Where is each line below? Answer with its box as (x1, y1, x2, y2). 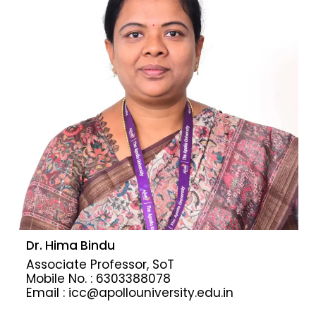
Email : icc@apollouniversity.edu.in (26, 284, 233, 301)
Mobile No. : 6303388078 (26, 269, 171, 287)
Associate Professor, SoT (26, 255, 174, 273)
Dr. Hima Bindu (26, 236, 115, 254)
